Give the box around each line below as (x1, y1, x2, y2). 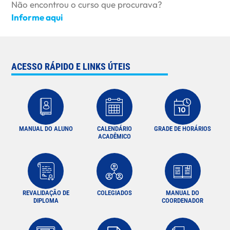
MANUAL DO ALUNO (18, 124, 73, 132)
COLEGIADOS (97, 189, 132, 197)
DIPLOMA (33, 197, 59, 205)
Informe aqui (11, 11, 63, 23)
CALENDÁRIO (97, 124, 132, 132)
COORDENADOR (162, 197, 204, 205)
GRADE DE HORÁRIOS (154, 124, 212, 132)
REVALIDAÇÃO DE (22, 189, 69, 197)
